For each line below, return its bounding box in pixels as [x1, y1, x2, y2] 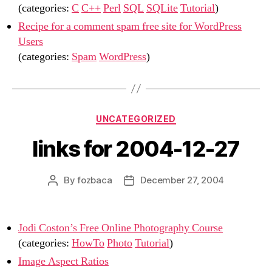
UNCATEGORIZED [96, 113, 176, 124]
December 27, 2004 [140, 174, 225, 186]
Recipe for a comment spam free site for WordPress [18, 19, 242, 33]
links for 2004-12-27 [32, 135, 240, 162]
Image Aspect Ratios [18, 254, 109, 268]
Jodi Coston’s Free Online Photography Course [18, 221, 223, 235]
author [52, 188, 81, 200]
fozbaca [77, 174, 112, 186]
